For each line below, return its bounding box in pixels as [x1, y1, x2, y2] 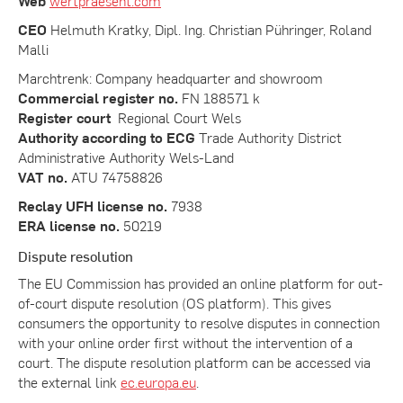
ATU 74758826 [67, 166, 163, 186]
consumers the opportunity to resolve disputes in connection [18, 312, 380, 332]
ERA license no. [18, 215, 120, 235]
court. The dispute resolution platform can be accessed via [18, 352, 371, 372]
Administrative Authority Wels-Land [18, 147, 234, 166]
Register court [18, 107, 114, 127]
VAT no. [18, 166, 67, 186]
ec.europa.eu [121, 372, 196, 391]
